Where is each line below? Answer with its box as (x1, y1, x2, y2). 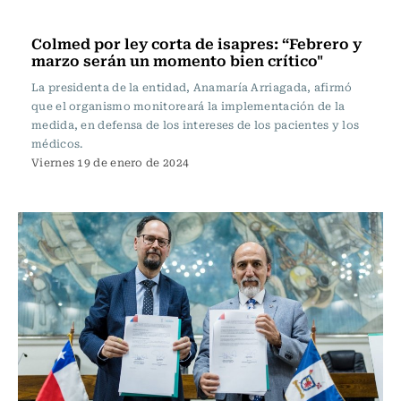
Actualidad (36, 5, 105, 25)
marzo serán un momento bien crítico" (31, 48, 323, 72)
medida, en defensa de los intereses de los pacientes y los (31, 116, 360, 132)
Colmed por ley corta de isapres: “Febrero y (31, 31, 362, 55)
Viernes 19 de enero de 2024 (31, 154, 190, 170)
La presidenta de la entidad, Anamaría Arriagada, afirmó (31, 79, 353, 95)
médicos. (31, 135, 83, 151)
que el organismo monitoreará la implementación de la (31, 98, 346, 114)
